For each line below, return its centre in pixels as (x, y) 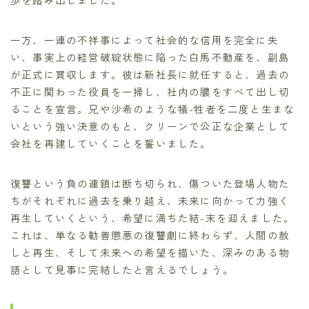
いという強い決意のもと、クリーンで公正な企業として (150, 126)
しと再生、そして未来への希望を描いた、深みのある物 (150, 252)
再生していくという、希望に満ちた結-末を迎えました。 (153, 218)
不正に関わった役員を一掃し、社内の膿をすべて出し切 (150, 92)
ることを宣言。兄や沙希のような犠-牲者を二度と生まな (153, 109)
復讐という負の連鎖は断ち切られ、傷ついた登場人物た (150, 183)
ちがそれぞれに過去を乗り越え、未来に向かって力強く (150, 201)
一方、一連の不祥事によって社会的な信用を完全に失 (144, 40)
